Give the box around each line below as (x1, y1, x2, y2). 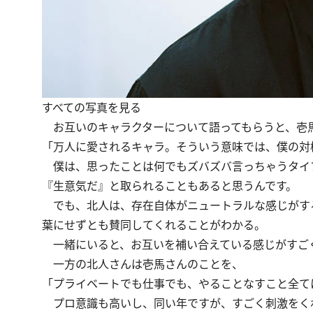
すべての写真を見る (42, 99, 141, 115)
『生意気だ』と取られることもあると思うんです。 (42, 177, 297, 194)
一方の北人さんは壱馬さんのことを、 (42, 256, 243, 272)
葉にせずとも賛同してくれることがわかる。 (42, 217, 265, 233)
